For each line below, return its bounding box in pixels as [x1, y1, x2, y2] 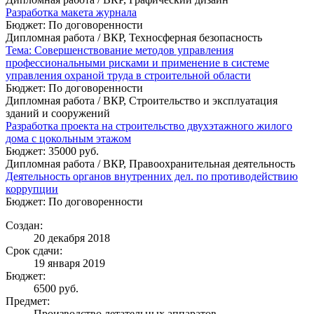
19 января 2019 [34, 257, 105, 269]
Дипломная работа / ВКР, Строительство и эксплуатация [6, 94, 278, 107]
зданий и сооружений [6, 107, 110, 119]
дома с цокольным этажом [6, 132, 131, 144]
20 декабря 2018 [34, 231, 110, 244]
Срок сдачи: [6, 244, 62, 257]
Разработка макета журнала [6, 6, 137, 18]
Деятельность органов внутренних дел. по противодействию [6, 170, 298, 182]
